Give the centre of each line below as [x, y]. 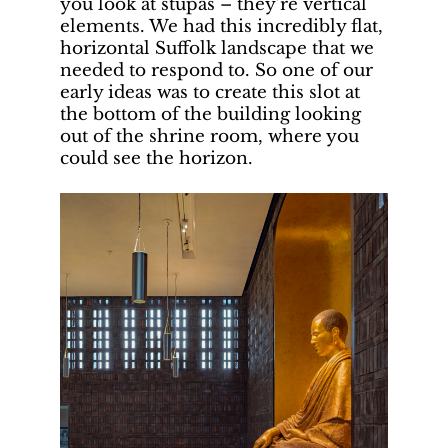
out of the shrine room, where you [209, 136]
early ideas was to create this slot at [210, 92]
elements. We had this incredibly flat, [221, 26]
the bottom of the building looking [210, 114]
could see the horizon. [156, 158]
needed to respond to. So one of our [216, 70]
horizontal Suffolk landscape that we [217, 48]
